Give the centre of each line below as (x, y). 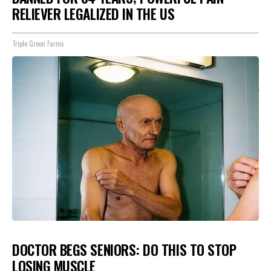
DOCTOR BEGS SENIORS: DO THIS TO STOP (124, 250)
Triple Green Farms (38, 43)
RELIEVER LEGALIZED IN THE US (93, 14)
